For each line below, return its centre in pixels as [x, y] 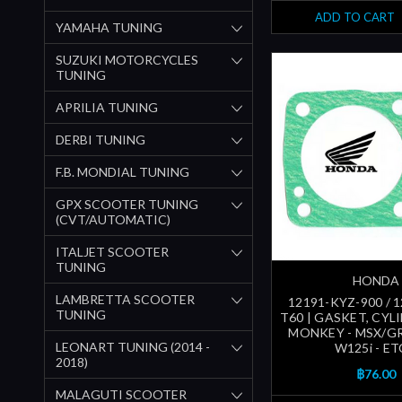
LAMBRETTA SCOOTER [125, 299]
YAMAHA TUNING [109, 27]
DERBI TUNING [100, 139]
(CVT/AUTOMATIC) [113, 219]
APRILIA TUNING [107, 107]
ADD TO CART [354, 17]
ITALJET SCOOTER [112, 251]
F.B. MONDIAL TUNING [122, 171]
